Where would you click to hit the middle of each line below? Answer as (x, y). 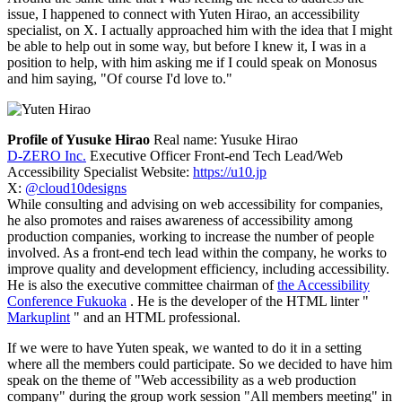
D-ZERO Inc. (47, 155)
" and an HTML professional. (155, 317)
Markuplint (39, 317)
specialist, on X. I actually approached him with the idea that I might (200, 30)
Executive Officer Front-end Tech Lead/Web (214, 155)
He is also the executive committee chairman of (142, 284)
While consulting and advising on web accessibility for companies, (195, 204)
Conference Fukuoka (67, 301)
